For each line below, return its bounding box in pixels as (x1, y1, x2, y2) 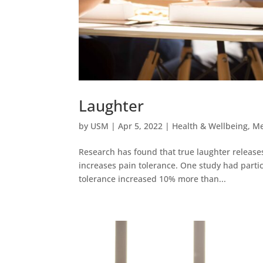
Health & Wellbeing (172, 120, 248, 132)
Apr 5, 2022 (118, 120, 163, 132)
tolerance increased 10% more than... (79, 173, 227, 185)
